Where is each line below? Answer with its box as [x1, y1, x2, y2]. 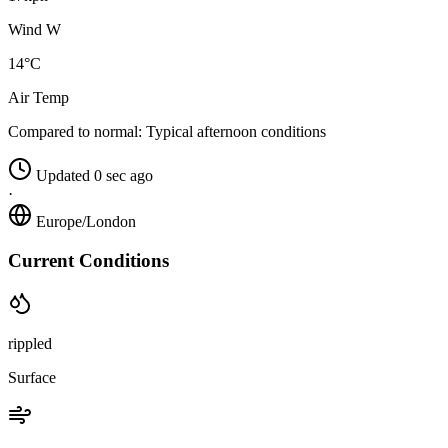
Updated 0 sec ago [36, 167, 153, 185]
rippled [8, 334, 52, 352]
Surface [8, 368, 56, 386]
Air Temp [8, 89, 69, 107]
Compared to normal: [8, 123, 142, 141]
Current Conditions [8, 249, 169, 271]
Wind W [8, 21, 61, 39]
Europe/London [36, 213, 136, 231]
